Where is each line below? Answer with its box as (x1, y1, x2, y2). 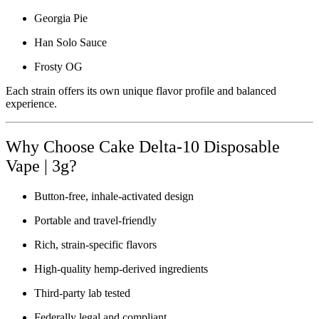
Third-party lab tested (34, 286, 130, 299)
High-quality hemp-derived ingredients (34, 262, 208, 275)
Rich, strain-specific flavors (34, 238, 157, 251)
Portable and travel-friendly (34, 214, 157, 226)
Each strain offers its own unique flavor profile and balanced (6, 85, 276, 98)
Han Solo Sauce (34, 36, 107, 49)
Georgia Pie (34, 12, 88, 25)
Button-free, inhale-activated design (34, 189, 194, 202)
